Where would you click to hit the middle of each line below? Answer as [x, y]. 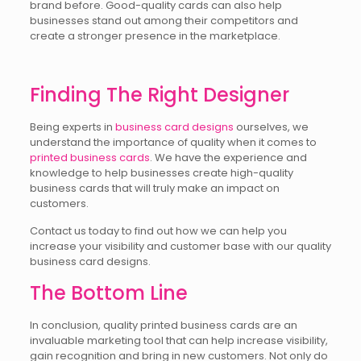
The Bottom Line [108, 293]
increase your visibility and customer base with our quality [180, 246]
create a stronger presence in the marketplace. [155, 36]
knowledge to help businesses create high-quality [161, 173]
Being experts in [72, 127]
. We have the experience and [228, 158]
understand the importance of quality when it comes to [173, 142]
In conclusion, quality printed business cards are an [163, 325]
